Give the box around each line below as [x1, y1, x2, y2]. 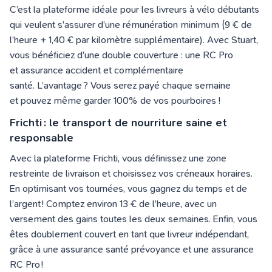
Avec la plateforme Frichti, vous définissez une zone [10, 152, 226, 164]
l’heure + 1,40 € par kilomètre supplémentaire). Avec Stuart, [10, 34, 258, 46]
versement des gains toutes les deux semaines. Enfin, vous [10, 213, 257, 225]
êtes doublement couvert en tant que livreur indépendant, [10, 228, 249, 240]
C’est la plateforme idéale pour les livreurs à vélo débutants [10, 4, 259, 15]
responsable [10, 132, 80, 144]
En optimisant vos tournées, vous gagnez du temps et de [10, 183, 247, 194]
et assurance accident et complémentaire [10, 64, 183, 76]
